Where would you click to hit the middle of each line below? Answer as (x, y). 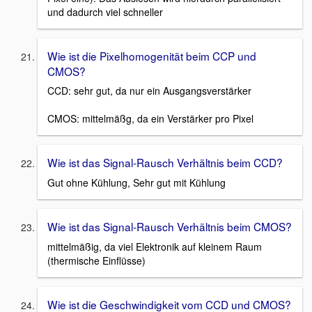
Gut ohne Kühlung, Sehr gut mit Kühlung (136, 183)
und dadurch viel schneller (105, 11)
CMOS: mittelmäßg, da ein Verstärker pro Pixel (150, 119)
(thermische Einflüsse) (96, 260)
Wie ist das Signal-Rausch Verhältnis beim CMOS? (170, 227)
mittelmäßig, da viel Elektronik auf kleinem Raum (155, 246)
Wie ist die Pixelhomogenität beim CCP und (152, 55)
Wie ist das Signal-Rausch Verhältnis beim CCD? (165, 163)
